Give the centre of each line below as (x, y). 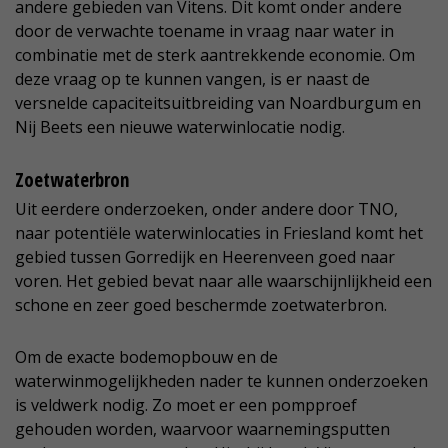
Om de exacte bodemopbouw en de (146, 357)
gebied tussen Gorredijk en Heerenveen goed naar (205, 257)
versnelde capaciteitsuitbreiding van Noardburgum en (218, 103)
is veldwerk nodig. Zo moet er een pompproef (186, 405)
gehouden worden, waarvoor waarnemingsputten (202, 429)
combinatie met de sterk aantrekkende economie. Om (215, 55)
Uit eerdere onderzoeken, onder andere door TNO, (206, 209)
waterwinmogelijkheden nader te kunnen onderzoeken (221, 381)
